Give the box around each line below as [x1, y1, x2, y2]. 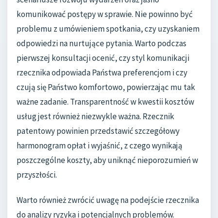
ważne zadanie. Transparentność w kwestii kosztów [17, 96, 194, 108]
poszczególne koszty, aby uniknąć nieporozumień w [17, 155, 198, 166]
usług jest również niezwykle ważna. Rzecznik [17, 111, 174, 122]
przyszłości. [17, 169, 57, 181]
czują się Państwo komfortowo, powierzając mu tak [17, 82, 195, 93]
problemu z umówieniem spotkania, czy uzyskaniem [17, 23, 200, 35]
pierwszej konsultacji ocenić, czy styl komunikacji [17, 53, 189, 64]
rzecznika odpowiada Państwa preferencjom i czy [17, 67, 187, 78]
